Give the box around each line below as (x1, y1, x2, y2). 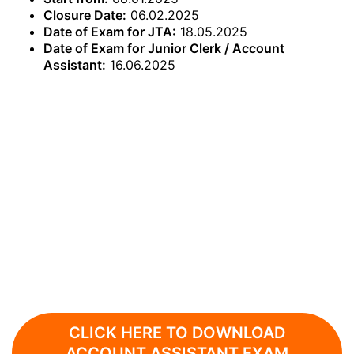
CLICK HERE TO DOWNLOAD (69, 323, 285, 342)
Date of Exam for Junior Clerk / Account (43, 40, 284, 56)
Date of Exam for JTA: (43, 24, 176, 40)
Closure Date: (43, 7, 126, 23)
